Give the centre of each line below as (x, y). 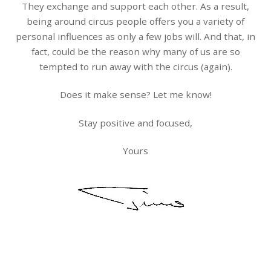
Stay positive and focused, (135, 122)
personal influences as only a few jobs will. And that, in (135, 37)
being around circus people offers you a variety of (135, 21)
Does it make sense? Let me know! (135, 95)
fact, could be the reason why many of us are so (135, 52)
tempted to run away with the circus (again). (135, 67)
